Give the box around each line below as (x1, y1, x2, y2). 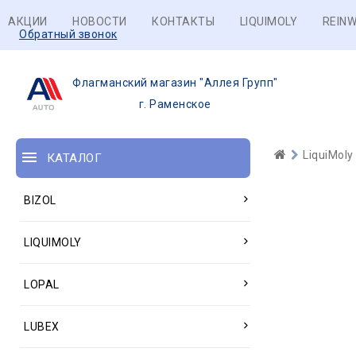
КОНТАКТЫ (152, 15, 215, 28)
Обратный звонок (19, 28, 118, 41)
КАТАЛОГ (46, 151, 102, 165)
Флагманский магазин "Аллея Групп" (72, 76, 278, 89)
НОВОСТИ (72, 15, 127, 28)
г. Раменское (138, 98, 211, 110)
